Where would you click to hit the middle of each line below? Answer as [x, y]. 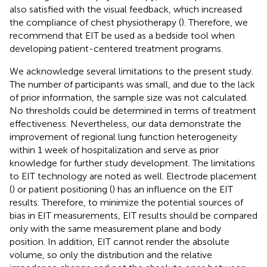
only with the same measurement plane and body [115, 229]
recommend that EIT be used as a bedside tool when [122, 36]
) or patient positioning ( [62, 190]
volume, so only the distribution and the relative [111, 255]
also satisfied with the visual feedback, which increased [126, 10]
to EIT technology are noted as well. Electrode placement [133, 176]
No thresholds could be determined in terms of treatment [133, 111]
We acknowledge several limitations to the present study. [131, 72]
